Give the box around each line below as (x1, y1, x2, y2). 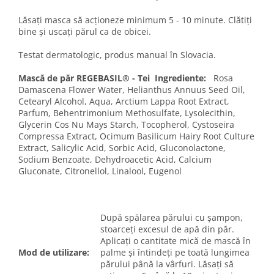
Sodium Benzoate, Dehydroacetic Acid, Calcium (18, 153, 212, 165)
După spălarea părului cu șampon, (100, 211, 243, 223)
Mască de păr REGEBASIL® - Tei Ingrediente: (18, 72, 213, 84)
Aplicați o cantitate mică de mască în (100, 234, 251, 246)
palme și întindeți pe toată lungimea (100, 246, 250, 258)
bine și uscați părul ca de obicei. (18, 25, 151, 37)
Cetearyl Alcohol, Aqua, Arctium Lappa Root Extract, (18, 95, 229, 107)
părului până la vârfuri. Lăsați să (100, 257, 234, 270)
